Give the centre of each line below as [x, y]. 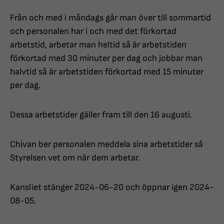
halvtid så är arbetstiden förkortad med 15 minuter [107, 72]
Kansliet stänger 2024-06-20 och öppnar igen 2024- [112, 187]
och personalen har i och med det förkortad [93, 31]
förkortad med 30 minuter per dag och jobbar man [106, 58]
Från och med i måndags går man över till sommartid [110, 18]
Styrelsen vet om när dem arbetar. [75, 158]
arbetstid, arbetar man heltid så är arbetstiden [98, 45]
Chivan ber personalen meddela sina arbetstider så [106, 144]
